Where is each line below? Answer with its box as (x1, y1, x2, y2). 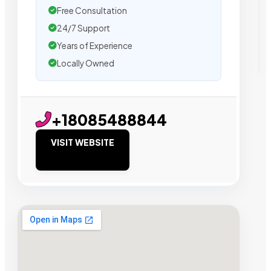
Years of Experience (57, 40, 132, 51)
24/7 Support (57, 22, 110, 33)
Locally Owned (57, 57, 114, 68)
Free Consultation (57, 5, 127, 16)
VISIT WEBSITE (51, 136, 114, 148)
